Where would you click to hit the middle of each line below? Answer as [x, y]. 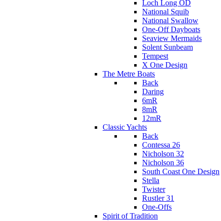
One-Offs [157, 207]
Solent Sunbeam [167, 47]
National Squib [166, 11]
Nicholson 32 [163, 153]
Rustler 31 [158, 198]
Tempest [155, 56]
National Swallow [170, 20]
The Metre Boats [129, 74]
